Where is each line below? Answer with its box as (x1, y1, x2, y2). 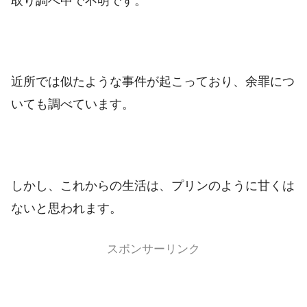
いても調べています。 (11, 97, 134, 112)
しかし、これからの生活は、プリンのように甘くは (11, 179, 295, 193)
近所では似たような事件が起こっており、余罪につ (11, 75, 295, 89)
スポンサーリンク (107, 241, 200, 256)
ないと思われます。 (11, 201, 122, 216)
